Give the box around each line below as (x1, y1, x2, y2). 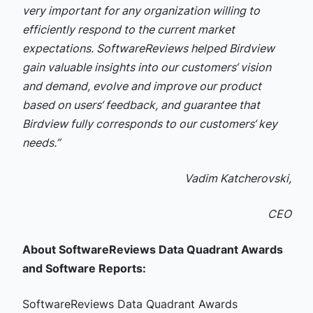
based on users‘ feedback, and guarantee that (22, 98, 260, 112)
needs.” (22, 136, 60, 150)
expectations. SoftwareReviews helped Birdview (22, 41, 275, 55)
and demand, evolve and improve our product (22, 79, 261, 93)
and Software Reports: (22, 261, 146, 275)
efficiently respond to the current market (22, 22, 235, 36)
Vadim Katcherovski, (184, 171, 291, 185)
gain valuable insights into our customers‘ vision (22, 60, 271, 74)
